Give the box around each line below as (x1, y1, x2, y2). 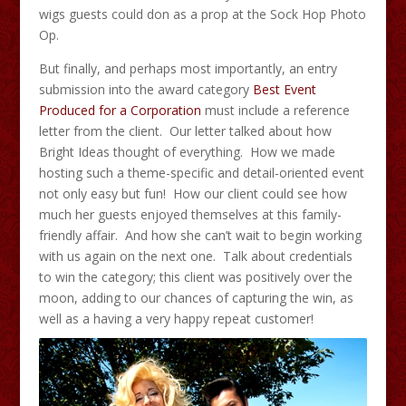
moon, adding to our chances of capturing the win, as (38, 288, 353, 306)
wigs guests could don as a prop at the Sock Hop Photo (38, 5, 366, 23)
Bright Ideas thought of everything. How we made (38, 142, 335, 160)
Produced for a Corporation (38, 101, 201, 119)
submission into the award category (38, 80, 253, 98)
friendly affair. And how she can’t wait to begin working (38, 226, 362, 244)
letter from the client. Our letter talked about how (38, 121, 332, 140)
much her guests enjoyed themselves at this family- (38, 205, 342, 223)
